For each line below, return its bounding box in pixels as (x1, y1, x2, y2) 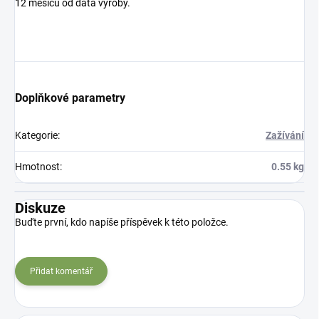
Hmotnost (15, 161, 60, 173)
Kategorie (15, 130, 58, 142)
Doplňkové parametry (15, 91, 125, 105)
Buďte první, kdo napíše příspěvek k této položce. (15, 216, 229, 229)
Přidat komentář (30, 266, 93, 277)
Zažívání (266, 130, 304, 142)
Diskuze (15, 199, 66, 217)
